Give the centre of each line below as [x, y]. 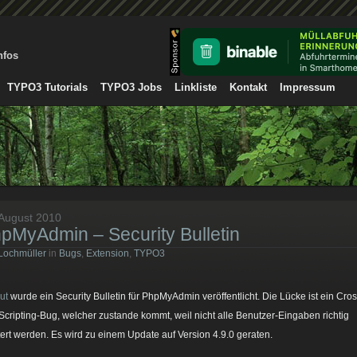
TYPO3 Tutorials [47, 87]
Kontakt [248, 87]
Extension [108, 253]
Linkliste [196, 87]
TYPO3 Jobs [131, 87]
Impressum [308, 87]
